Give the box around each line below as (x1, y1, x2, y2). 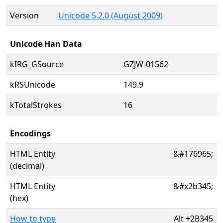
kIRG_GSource (10, 59, 64, 70)
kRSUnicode (10, 79, 55, 90)
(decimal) (10, 160, 44, 171)
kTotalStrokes (10, 100, 62, 111)
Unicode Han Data (10, 38, 82, 49)
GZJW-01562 (123, 59, 168, 70)
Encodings (10, 128, 51, 139)
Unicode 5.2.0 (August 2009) (58, 10, 163, 21)
